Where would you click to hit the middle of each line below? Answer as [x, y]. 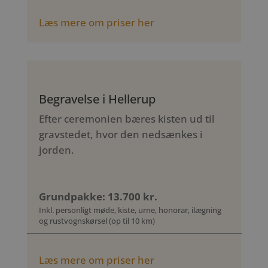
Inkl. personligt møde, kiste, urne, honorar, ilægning [130, 210]
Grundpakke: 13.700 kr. [98, 197]
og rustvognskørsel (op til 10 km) [97, 221]
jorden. [56, 150]
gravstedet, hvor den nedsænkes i [121, 135]
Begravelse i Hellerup [97, 99]
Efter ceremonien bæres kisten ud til [127, 119]
